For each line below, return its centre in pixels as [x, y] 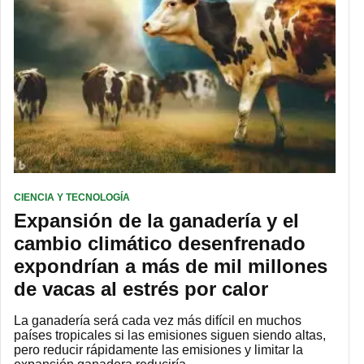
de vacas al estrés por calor [141, 288]
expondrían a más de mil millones [171, 266]
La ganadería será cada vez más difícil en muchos [158, 320]
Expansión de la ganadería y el [156, 220]
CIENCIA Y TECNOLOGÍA [72, 197]
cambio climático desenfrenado [160, 243]
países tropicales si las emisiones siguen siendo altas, [170, 335]
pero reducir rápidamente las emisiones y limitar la [158, 349]
